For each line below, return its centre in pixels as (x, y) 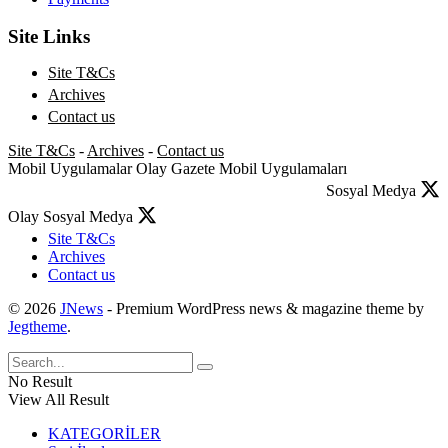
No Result (40, 382)
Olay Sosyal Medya (70, 217)
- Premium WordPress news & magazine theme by (263, 309)
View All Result (58, 400)
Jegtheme (37, 327)
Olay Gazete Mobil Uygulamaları (241, 169)
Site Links (49, 37)
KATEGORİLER (104, 434)
